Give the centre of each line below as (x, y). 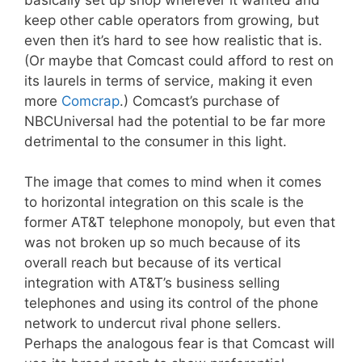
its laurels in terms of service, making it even (168, 80)
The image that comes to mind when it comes (173, 182)
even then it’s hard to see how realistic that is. (173, 40)
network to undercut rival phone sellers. (153, 323)
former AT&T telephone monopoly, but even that (180, 222)
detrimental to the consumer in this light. (156, 141)
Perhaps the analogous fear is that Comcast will (179, 343)
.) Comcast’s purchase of (200, 101)
